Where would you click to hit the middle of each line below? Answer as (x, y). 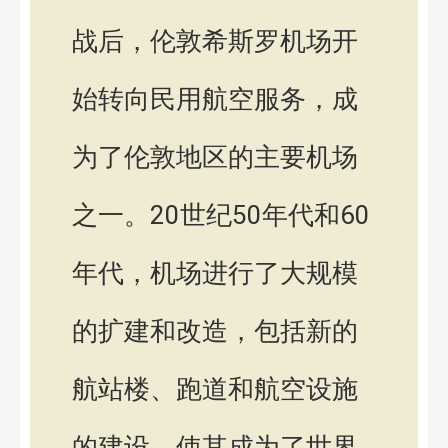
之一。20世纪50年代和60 (221, 214)
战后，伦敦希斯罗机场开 (215, 40)
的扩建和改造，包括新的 (215, 330)
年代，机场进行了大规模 (215, 272)
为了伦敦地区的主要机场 (215, 156)
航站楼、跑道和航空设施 (215, 388)
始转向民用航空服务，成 (215, 98)
